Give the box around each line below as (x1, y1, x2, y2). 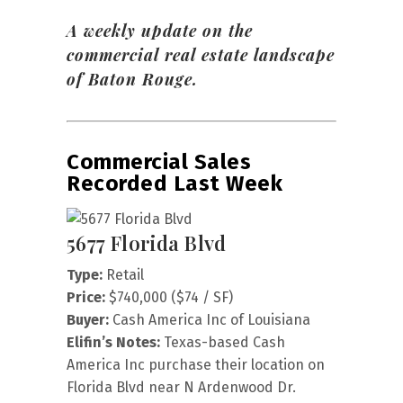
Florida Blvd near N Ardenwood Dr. (67, 379, 296, 397)
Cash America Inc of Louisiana (109, 311, 310, 329)
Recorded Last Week (67, 171, 282, 196)
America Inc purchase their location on (67, 356, 325, 374)
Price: (67, 289, 105, 307)
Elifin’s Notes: (67, 334, 160, 352)
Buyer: (67, 311, 109, 329)
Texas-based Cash (160, 334, 285, 352)
